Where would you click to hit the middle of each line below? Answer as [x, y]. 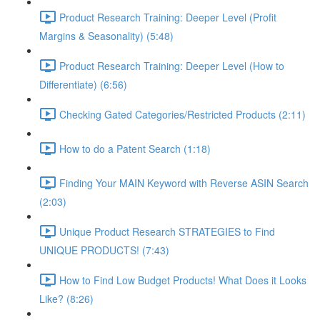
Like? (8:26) [66, 299]
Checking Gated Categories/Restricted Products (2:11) [182, 114]
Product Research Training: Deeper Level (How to [172, 65]
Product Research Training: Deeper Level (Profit [168, 17]
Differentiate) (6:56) [83, 84]
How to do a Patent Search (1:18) [135, 148]
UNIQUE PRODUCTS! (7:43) [104, 250]
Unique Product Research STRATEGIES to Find [167, 231]
